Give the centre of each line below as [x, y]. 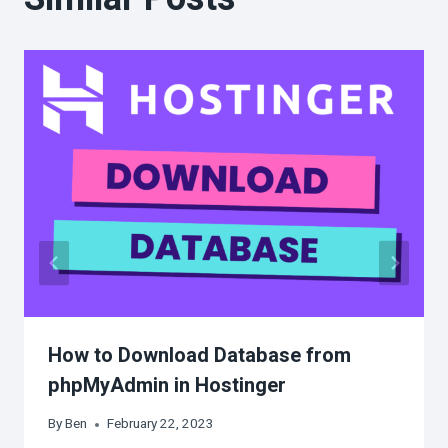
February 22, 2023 [161, 424]
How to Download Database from [199, 355]
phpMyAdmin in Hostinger [167, 385]
